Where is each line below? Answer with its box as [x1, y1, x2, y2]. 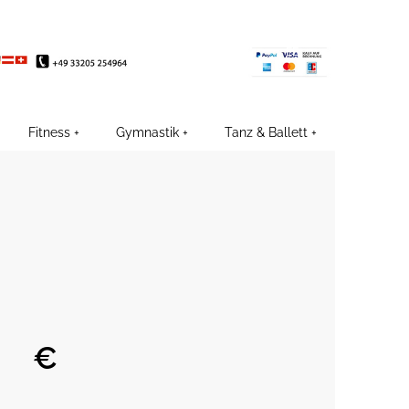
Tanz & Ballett [224, 125, 308, 141]
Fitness [27, 125, 70, 141]
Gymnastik [115, 125, 179, 141]
